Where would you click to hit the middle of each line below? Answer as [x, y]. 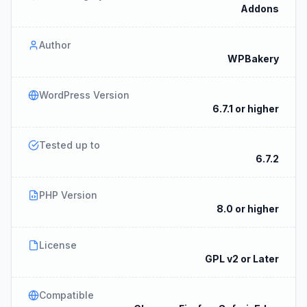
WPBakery [253, 59]
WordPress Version [84, 95]
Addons [260, 9]
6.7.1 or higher [246, 109]
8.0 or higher [248, 209]
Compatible [66, 295]
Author [55, 45]
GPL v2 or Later [242, 259]
